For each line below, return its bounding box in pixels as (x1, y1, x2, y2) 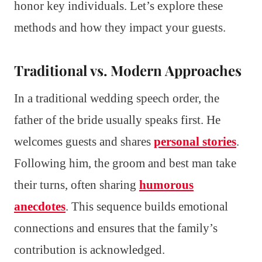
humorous (139, 177, 194, 192)
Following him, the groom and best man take (14, 156, 236, 170)
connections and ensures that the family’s (14, 220, 218, 235)
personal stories (154, 134, 236, 149)
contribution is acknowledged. (14, 242, 165, 257)
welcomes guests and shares (14, 134, 154, 149)
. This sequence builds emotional (65, 199, 228, 213)
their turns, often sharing (14, 177, 139, 192)
